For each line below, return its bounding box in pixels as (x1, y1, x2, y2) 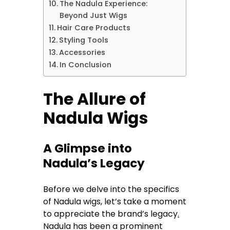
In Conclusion (60, 60, 112, 70)
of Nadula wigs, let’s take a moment (43, 195, 187, 207)
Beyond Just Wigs (60, 10, 128, 21)
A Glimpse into (43, 140, 132, 157)
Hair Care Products (57, 23, 131, 33)
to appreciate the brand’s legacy (43, 207, 178, 220)
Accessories (59, 47, 106, 58)
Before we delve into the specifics (43, 183, 180, 195)
